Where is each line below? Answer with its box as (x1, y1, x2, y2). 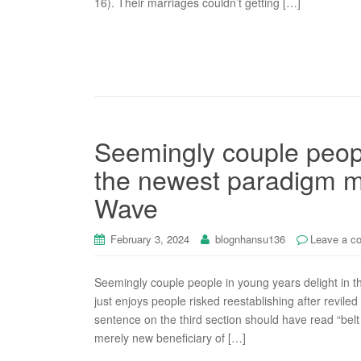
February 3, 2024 (110, 231, 189, 247)
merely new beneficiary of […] (94, 330, 246, 346)
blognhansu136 (215, 231, 285, 247)
